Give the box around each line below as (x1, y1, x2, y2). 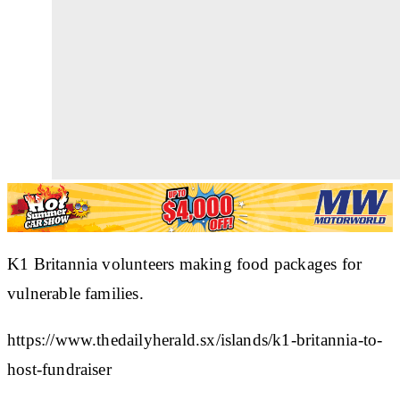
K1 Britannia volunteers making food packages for (7, 254, 362, 273)
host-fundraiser (7, 359, 112, 379)
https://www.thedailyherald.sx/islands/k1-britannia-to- (7, 329, 383, 349)
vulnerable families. (7, 283, 144, 303)
